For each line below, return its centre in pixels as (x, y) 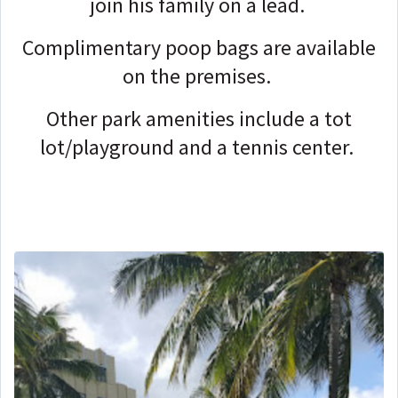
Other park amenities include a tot (199, 118)
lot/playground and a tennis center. (199, 147)
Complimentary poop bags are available (199, 47)
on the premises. (199, 76)
